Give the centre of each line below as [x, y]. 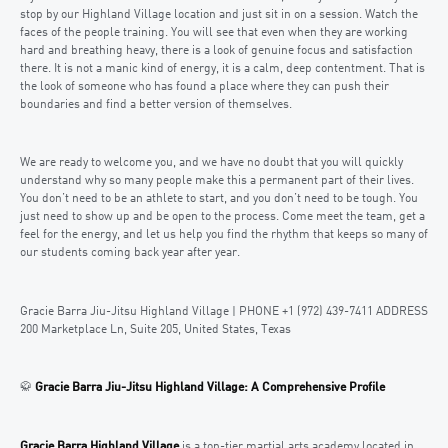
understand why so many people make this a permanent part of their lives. [217, 181]
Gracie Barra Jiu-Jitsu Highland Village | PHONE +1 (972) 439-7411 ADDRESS [224, 311]
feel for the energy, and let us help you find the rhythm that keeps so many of [224, 235]
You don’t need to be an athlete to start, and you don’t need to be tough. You [219, 199]
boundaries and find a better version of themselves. [156, 104]
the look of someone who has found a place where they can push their [204, 86]
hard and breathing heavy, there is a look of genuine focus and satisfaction [216, 50]
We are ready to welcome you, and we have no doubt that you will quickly [211, 163]
